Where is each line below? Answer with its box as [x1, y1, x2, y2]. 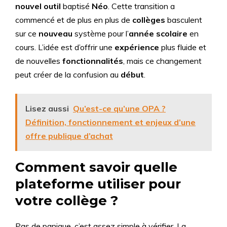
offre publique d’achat [25, 131, 113, 141]
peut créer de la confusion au [15, 69, 121, 80]
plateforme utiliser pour [15, 176, 181, 192]
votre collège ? [15, 193, 118, 209]
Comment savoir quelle [15, 159, 177, 175]
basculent [165, 15, 202, 25]
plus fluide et [159, 42, 206, 52]
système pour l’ [72, 28, 129, 39]
